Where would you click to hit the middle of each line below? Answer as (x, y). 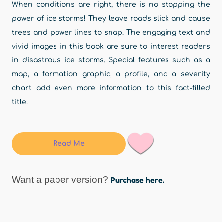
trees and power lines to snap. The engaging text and (111, 32)
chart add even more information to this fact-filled (111, 88)
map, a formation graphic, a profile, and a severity (111, 74)
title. (20, 102)
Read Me (69, 143)
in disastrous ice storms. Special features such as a (111, 60)
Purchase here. (137, 180)
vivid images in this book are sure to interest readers (111, 46)
